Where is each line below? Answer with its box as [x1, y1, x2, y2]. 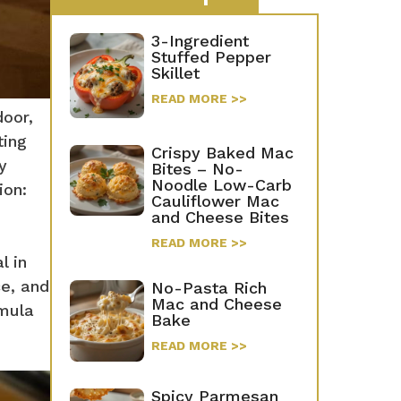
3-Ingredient [150, 30, 249, 50]
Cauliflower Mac [150, 192, 279, 211]
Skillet [150, 63, 200, 82]
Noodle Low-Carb [150, 175, 292, 195]
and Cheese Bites [150, 208, 289, 227]
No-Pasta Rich [150, 278, 267, 298]
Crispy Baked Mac [150, 143, 294, 163]
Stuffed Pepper [150, 47, 271, 66]
